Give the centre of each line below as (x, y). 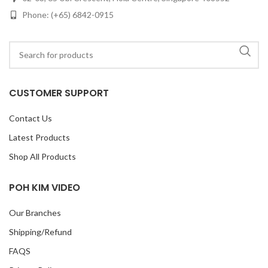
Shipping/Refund (40, 232)
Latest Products (39, 137)
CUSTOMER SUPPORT (59, 93)
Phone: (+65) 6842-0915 (67, 14)
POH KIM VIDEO (45, 187)
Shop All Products (42, 156)
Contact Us (31, 118)
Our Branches (35, 212)
